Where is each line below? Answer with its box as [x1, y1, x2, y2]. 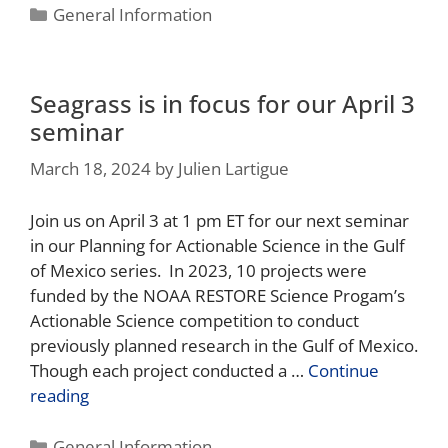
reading [30, 383, 89, 407]
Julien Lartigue [178, 157, 289, 180]
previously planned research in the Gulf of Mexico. [30, 333, 418, 357]
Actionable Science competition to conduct [30, 308, 359, 332]
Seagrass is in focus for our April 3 [30, 86, 415, 120]
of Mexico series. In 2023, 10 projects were [30, 258, 367, 282]
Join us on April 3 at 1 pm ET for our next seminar [30, 208, 409, 232]
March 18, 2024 [30, 157, 151, 180]
